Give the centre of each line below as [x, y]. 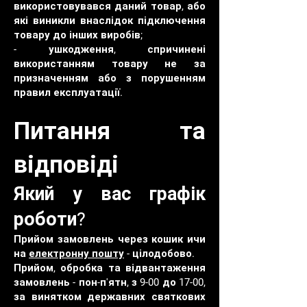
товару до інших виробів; [78, 35]
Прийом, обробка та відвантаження [110, 268]
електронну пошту [76, 254]
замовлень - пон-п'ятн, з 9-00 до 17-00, [110, 282]
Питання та [110, 131]
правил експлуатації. [68, 93]
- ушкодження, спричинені [110, 49]
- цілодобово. [159, 254]
